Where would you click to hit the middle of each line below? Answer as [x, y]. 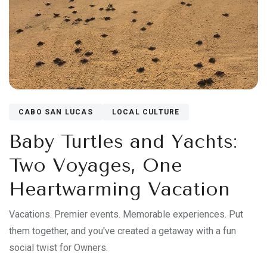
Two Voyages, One [96, 166]
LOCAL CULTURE [146, 112]
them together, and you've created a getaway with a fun [122, 231]
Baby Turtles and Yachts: [123, 142]
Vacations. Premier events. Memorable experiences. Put [126, 215]
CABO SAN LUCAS [56, 112]
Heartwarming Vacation [119, 190]
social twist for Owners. [58, 248]
